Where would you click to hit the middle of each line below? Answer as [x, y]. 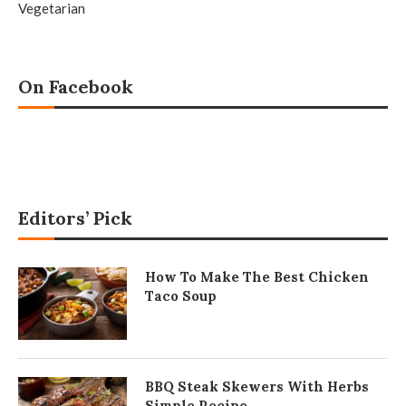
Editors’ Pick [75, 218]
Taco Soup [181, 296]
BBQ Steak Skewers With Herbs [257, 387]
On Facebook [76, 87]
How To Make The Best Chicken [257, 277]
